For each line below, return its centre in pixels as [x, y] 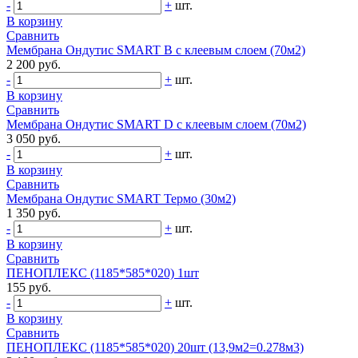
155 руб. [29, 287]
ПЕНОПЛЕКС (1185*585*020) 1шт [103, 272]
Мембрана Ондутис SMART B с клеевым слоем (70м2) [156, 50]
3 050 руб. [34, 138]
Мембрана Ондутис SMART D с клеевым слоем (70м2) [156, 124]
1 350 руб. [34, 213]
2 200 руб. [34, 64]
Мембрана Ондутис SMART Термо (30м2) [121, 198]
